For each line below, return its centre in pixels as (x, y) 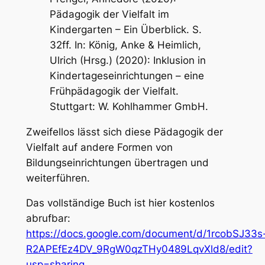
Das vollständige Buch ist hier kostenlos (120, 203)
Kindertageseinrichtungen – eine (127, 75)
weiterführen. (59, 178)
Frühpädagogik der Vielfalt (112, 91)
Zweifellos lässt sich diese (90, 132)
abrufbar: (48, 219)
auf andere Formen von (116, 147)
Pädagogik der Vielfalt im (109, 14)
